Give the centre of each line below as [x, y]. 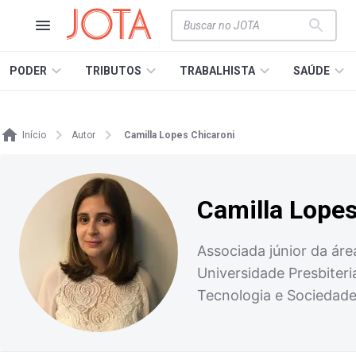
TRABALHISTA [217, 71]
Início [34, 135]
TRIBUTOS [113, 71]
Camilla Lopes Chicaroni [179, 135]
